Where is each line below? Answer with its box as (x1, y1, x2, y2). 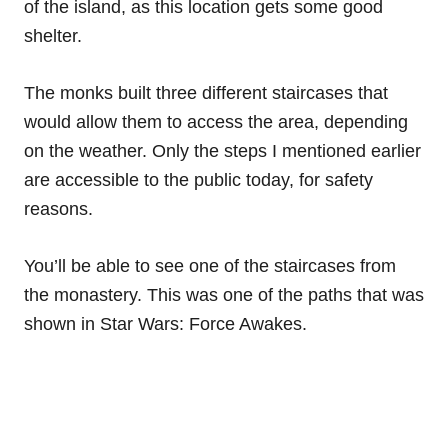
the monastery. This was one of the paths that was (24, 285, 424, 306)
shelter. (24, 26, 82, 47)
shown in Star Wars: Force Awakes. (24, 314, 307, 335)
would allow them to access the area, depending (24, 112, 408, 133)
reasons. (24, 199, 93, 220)
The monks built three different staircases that (24, 83, 388, 104)
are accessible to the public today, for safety (24, 170, 373, 191)
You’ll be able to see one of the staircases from (24, 256, 396, 277)
